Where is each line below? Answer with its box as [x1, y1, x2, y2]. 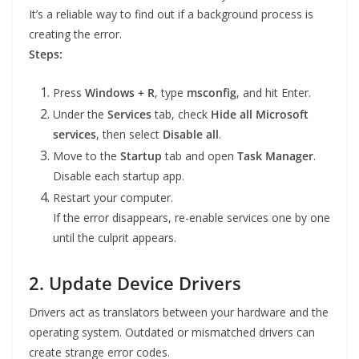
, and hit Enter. [236, 85, 311, 101]
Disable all [163, 127, 219, 143]
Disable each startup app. [53, 168, 184, 184]
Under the [53, 107, 107, 123]
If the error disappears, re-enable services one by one [53, 210, 330, 226]
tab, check [151, 107, 211, 123]
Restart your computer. [53, 190, 173, 206]
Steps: [29, 46, 63, 63]
